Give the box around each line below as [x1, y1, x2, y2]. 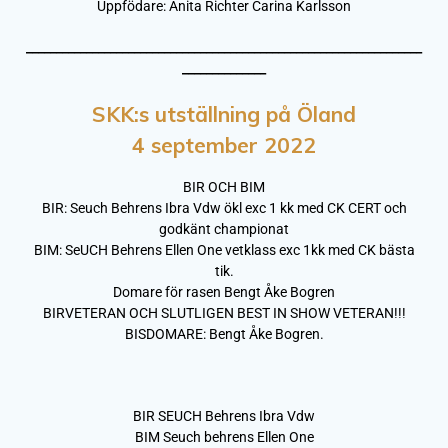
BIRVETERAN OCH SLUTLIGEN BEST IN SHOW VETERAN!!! [42, 304, 406, 321]
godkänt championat [159, 220, 289, 237]
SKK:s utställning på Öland [92, 100, 356, 127]
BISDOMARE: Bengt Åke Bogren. [124, 325, 324, 342]
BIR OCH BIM [183, 178, 265, 195]
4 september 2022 [132, 131, 316, 158]
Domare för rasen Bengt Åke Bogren [113, 283, 335, 300]
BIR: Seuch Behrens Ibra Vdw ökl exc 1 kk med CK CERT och [41, 199, 407, 216]
